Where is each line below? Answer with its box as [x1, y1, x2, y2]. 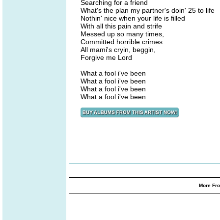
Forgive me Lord [81, 54, 132, 61]
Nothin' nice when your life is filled [81, 14, 185, 22]
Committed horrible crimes [81, 38, 163, 46]
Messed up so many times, [81, 30, 164, 38]
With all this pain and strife [81, 22, 162, 30]
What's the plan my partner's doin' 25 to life [81, 6, 215, 14]
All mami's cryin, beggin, [81, 46, 156, 54]
